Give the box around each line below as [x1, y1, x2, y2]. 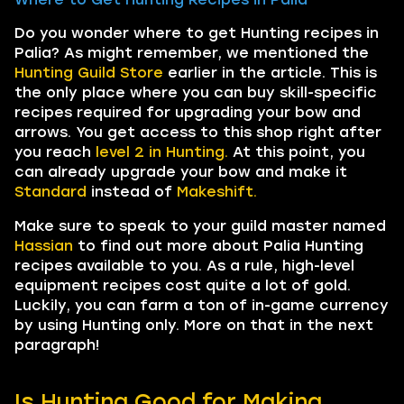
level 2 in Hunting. [91, 142, 228, 161]
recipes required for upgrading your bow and [14, 103, 361, 121]
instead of [87, 182, 177, 200]
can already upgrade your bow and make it [14, 162, 347, 180]
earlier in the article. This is [163, 63, 377, 81]
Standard [14, 182, 87, 200]
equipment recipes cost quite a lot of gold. [14, 276, 351, 294]
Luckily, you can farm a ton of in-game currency [14, 296, 389, 314]
